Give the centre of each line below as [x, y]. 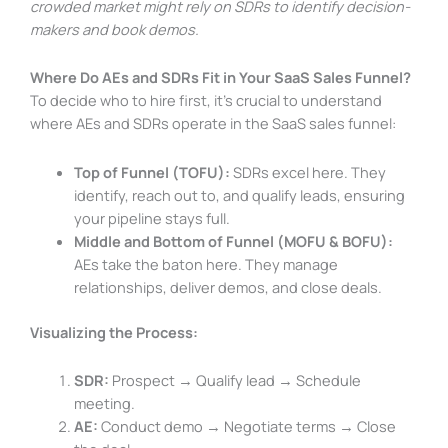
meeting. [104, 403]
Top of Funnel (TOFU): [151, 171]
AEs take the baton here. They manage [205, 263]
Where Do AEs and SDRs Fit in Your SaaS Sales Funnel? [220, 77]
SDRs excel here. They [307, 171]
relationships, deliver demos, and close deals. [227, 286]
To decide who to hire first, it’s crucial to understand [206, 100]
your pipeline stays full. [151, 217]
